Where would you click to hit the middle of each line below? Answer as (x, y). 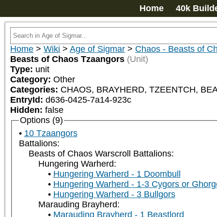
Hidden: (28, 110)
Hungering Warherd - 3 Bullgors (114, 194)
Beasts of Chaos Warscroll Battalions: (101, 154)
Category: (32, 79)
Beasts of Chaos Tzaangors (67, 59)
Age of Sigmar (97, 49)
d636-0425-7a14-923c (88, 100)
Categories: (35, 90)
